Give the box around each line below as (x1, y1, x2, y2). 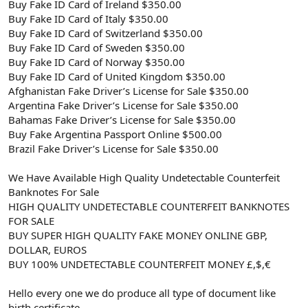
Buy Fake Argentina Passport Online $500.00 (8, 126, 222, 141)
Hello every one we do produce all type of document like (8, 285, 276, 300)
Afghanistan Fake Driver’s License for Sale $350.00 (8, 83, 249, 98)
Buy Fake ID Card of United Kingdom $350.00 (8, 69, 225, 83)
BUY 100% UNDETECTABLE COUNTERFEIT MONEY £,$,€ (8, 256, 271, 271)
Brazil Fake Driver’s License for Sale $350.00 (8, 141, 219, 155)
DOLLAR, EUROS (8, 242, 87, 256)
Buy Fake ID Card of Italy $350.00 (8, 11, 168, 25)
